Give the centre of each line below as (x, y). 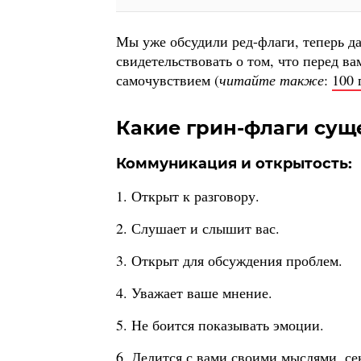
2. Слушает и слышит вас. (198, 228)
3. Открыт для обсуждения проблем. (229, 261)
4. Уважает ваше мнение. (194, 293)
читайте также (272, 80)
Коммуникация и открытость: (234, 164)
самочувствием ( (168, 80)
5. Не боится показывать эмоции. (220, 325)
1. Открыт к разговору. (188, 196)
